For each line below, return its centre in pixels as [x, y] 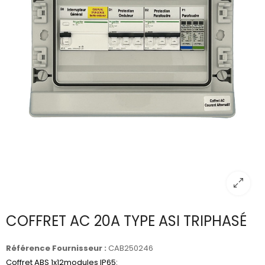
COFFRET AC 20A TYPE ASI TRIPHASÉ [126, 221]
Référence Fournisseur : [56, 248]
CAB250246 [130, 248]
